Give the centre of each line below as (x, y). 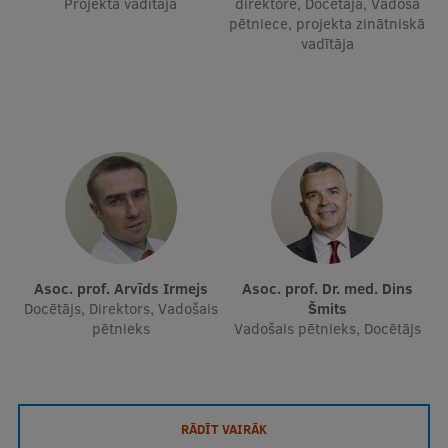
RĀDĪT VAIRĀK (224, 428)
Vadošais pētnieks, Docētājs (327, 328)
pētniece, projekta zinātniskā (327, 23)
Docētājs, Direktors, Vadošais (120, 308)
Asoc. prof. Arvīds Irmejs (125, 288)
